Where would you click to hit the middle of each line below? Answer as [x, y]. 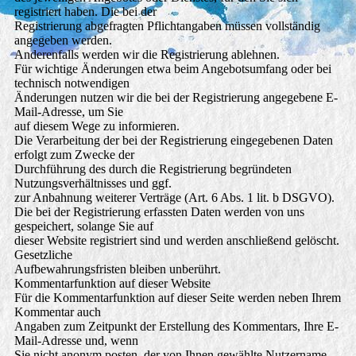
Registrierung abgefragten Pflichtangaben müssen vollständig [167, 26]
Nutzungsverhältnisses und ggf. [93, 184]
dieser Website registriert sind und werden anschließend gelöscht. [176, 241]
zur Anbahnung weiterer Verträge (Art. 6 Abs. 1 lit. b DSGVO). [174, 198]
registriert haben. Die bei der [85, 12]
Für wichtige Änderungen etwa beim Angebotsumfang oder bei [172, 69]
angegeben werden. [63, 41]
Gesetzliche [43, 255]
